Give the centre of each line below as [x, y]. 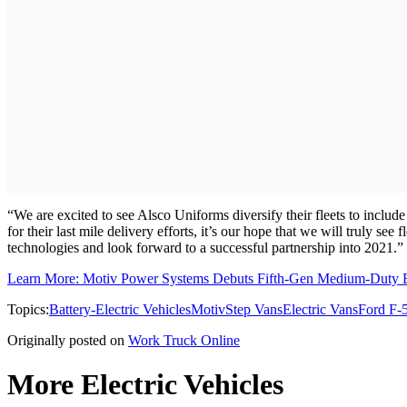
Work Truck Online [184, 340]
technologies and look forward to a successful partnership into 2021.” [205, 247]
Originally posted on [66, 340]
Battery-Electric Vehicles [120, 309]
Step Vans [254, 309]
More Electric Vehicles [145, 385]
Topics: [28, 309]
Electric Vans [320, 309]
